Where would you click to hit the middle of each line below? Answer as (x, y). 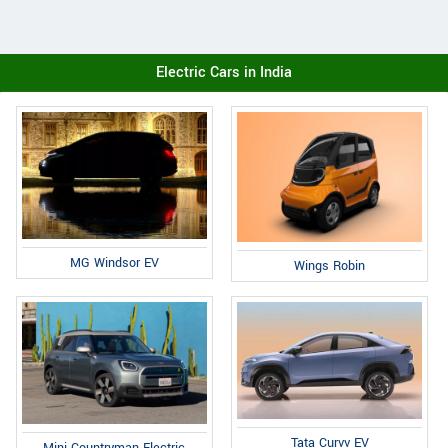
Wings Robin (330, 265)
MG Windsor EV (114, 262)
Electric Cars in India (224, 72)
